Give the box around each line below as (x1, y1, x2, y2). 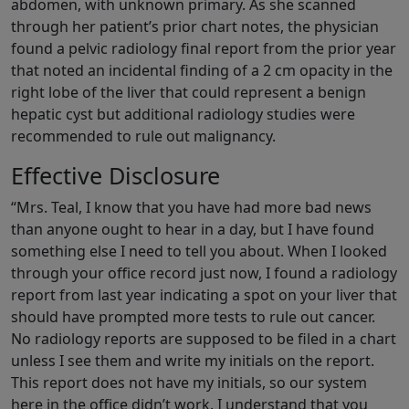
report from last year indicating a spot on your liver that (11, 285, 397, 306)
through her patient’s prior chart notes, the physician (11, 16, 379, 37)
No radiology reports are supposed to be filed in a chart (11, 329, 396, 350)
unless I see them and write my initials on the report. (11, 351, 374, 372)
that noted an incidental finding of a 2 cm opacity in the (11, 60, 393, 81)
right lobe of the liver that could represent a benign (11, 82, 366, 103)
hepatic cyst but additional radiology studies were (11, 104, 355, 125)
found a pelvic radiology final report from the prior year (11, 38, 396, 59)
